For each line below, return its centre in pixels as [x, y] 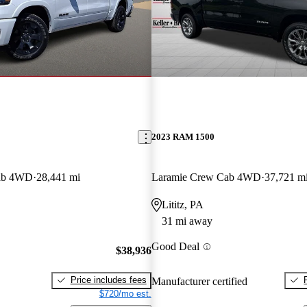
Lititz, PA [182, 205]
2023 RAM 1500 [183, 137]
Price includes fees [108, 280]
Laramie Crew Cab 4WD [206, 177]
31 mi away [187, 221]
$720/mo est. [125, 293]
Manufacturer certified [199, 281]
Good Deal [175, 247]
